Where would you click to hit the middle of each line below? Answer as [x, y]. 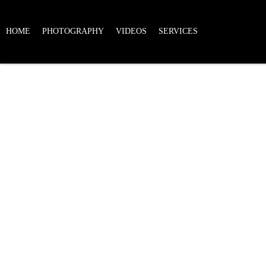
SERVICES [178, 31]
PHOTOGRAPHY [73, 31]
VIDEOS [131, 31]
